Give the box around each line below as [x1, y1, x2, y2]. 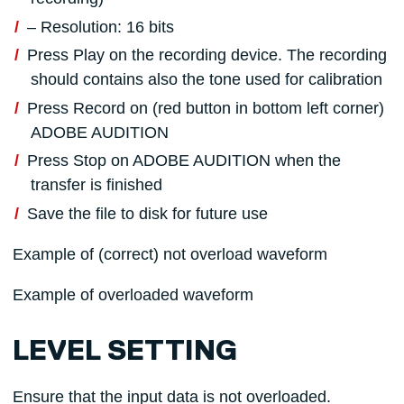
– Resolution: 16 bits [26, 17, 174, 36]
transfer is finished [30, 176, 162, 195]
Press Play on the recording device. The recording [26, 46, 387, 65]
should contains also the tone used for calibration [30, 70, 382, 89]
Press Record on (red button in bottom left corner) [26, 98, 384, 117]
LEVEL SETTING [12, 337, 237, 367]
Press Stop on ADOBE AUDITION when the [26, 151, 341, 170]
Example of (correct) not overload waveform [12, 244, 327, 263]
